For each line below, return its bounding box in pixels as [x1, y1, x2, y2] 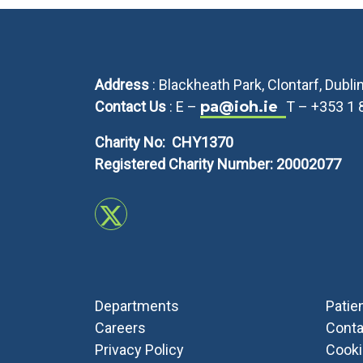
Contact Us [95, 98, 166, 115]
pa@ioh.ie [200, 98, 286, 116]
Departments [95, 297, 179, 314]
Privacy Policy [95, 341, 184, 358]
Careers [95, 319, 146, 336]
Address [95, 76, 149, 93]
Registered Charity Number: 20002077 [95, 156, 341, 173]
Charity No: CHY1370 [95, 134, 233, 151]
